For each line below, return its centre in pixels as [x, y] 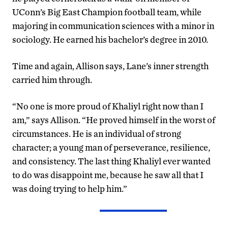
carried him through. [52, 80]
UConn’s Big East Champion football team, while [107, 12]
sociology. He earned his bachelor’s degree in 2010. [110, 40]
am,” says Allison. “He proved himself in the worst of [114, 120]
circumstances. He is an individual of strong [97, 134]
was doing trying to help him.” [70, 189]
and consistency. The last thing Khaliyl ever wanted [111, 161]
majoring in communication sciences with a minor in [113, 26]
